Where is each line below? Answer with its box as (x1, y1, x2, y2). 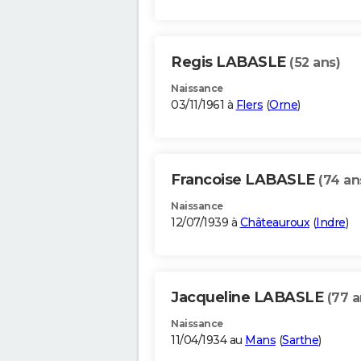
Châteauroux (239, 215, 309, 230)
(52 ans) (289, 55, 340, 71)
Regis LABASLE (171, 53, 289, 72)
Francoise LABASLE (171, 171, 318, 189)
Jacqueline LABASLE (171, 288, 327, 307)
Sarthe (282, 333, 318, 348)
